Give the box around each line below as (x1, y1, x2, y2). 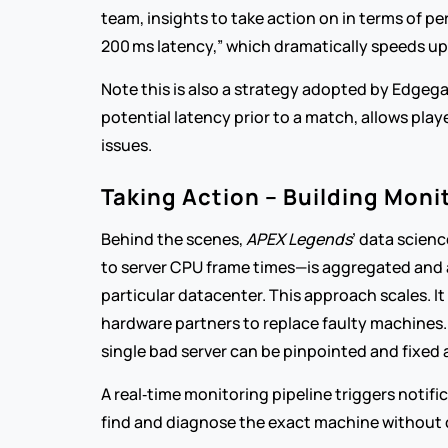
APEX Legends (245, 228, 352, 250)
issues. (100, 134, 158, 156)
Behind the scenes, (100, 228, 246, 250)
